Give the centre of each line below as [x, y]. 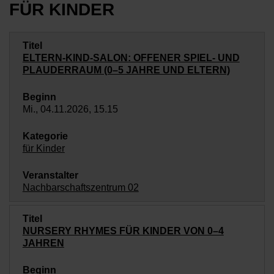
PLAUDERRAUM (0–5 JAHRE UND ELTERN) [126, 70]
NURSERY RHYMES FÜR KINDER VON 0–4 [123, 231]
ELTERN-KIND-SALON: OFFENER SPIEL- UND [131, 58]
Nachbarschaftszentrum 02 [80, 187]
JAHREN [43, 243]
